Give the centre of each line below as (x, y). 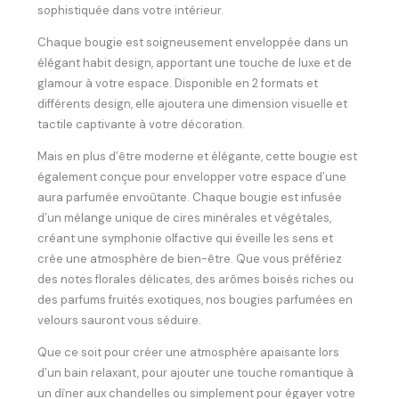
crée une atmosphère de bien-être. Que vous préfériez (190, 259)
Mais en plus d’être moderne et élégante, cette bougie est (198, 157)
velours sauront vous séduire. (120, 321)
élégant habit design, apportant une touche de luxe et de (195, 63)
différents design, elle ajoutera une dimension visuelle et (193, 104)
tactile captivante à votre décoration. (142, 125)
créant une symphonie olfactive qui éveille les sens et (186, 239)
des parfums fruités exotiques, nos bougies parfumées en (195, 300)
